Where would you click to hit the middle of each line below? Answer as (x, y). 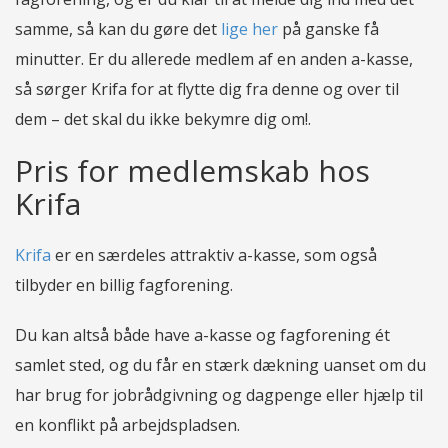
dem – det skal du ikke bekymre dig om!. (163, 118)
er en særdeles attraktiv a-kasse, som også (214, 254)
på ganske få (328, 28)
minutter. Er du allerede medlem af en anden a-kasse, (214, 58)
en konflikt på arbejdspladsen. (127, 424)
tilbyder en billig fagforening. (124, 284)
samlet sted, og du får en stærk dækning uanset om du (220, 364)
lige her (249, 28)
